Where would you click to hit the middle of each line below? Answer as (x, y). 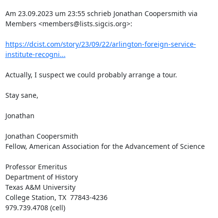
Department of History (41, 177)
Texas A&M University (40, 187)
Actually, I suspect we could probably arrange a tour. (91, 75)
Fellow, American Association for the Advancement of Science (105, 146)
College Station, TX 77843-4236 (56, 197)
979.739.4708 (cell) (35, 208)
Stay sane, (22, 95)
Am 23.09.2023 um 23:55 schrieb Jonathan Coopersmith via (101, 13)
